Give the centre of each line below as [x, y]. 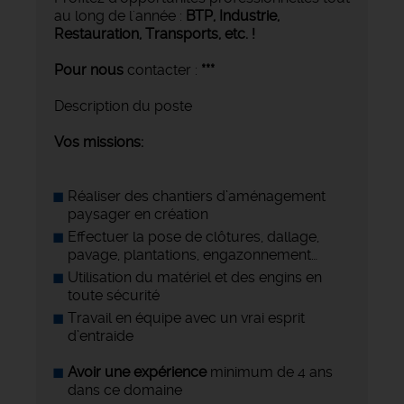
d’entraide [101, 335]
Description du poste [123, 106]
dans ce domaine [125, 390]
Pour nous [89, 69]
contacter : [162, 69]
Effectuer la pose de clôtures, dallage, [193, 236]
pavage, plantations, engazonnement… [193, 254]
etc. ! [240, 33]
